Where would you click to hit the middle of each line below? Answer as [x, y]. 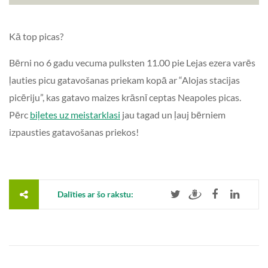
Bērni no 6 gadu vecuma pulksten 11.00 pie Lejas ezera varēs [132, 62]
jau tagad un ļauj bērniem [173, 114]
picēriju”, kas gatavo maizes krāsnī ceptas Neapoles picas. [125, 97]
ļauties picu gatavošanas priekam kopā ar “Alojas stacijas [124, 80]
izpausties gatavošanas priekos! [74, 132]
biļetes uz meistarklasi [75, 114]
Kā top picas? [38, 36]
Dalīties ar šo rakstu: [95, 194]
